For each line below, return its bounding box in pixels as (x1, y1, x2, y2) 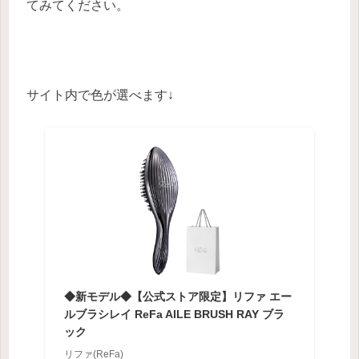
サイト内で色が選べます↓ (26, 88, 174, 103)
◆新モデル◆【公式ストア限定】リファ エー (63, 290, 292, 304)
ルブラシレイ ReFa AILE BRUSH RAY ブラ (63, 308, 284, 321)
